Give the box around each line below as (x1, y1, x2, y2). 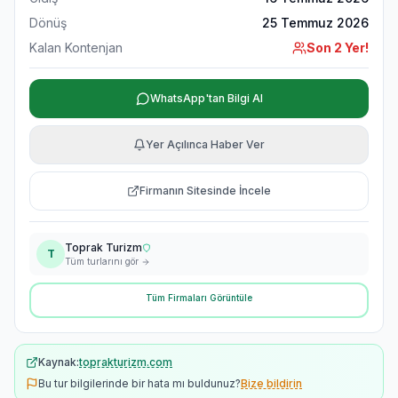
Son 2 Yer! (306, 40, 369, 55)
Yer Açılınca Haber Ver (146, 138, 265, 151)
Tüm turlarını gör (65, 255, 141, 267)
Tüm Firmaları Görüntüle (146, 292, 252, 303)
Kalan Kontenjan (29, 40, 123, 55)
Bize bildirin (241, 377, 302, 390)
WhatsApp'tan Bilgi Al (149, 92, 263, 105)
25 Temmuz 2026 (262, 15, 369, 30)
